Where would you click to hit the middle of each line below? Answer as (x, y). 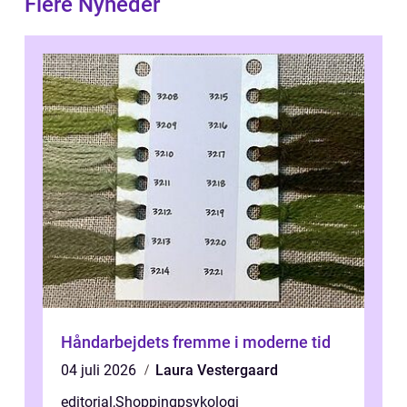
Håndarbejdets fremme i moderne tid (196, 342)
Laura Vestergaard (217, 370)
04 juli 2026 (100, 370)
